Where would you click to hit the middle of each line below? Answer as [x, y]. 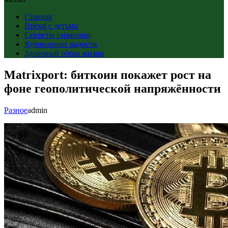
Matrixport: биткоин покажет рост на [108, 75]
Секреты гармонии [58, 35]
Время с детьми [51, 26]
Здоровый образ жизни [64, 53]
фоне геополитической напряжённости [112, 88]
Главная [38, 17]
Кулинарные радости [61, 44]
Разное [16, 110]
